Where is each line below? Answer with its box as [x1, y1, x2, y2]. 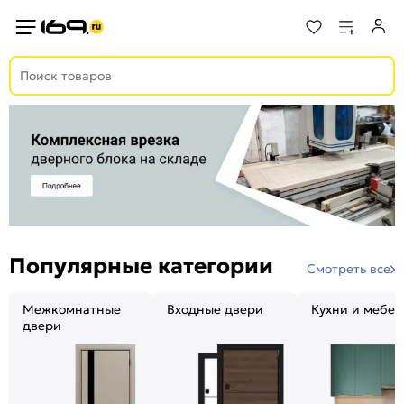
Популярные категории [9, 252, 273, 280]
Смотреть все [307, 261, 390, 278]
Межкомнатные [23, 301, 121, 318]
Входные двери [167, 301, 263, 318]
